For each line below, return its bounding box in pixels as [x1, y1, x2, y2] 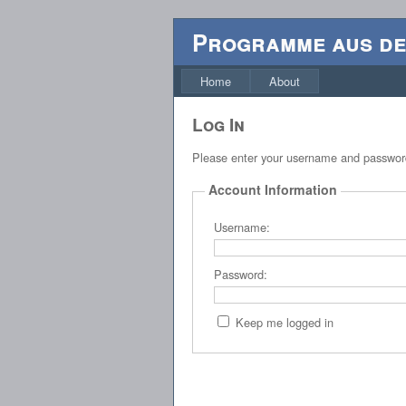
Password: [213, 266, 267, 284]
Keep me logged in [235, 314, 333, 332]
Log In [192, 111, 245, 137]
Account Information [208, 179, 337, 198]
